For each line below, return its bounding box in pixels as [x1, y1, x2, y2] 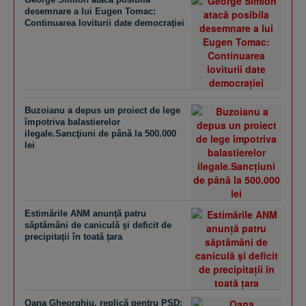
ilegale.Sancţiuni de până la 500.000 [25, 128, 176, 139]
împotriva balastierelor [25, 117, 120, 127]
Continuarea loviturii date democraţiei [25, 18, 184, 28]
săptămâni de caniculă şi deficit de [25, 220, 171, 230]
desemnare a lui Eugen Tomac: [25, 6, 156, 16]
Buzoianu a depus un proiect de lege [25, 105, 180, 115]
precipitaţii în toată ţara [25, 232, 122, 242]
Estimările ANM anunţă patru [25, 208, 146, 219]
